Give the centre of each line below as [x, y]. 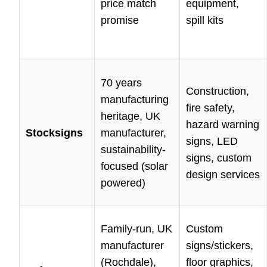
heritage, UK [131, 117]
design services [223, 175]
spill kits [205, 21]
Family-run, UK [136, 229]
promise [120, 21]
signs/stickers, [220, 246]
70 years [121, 83]
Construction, [218, 91]
